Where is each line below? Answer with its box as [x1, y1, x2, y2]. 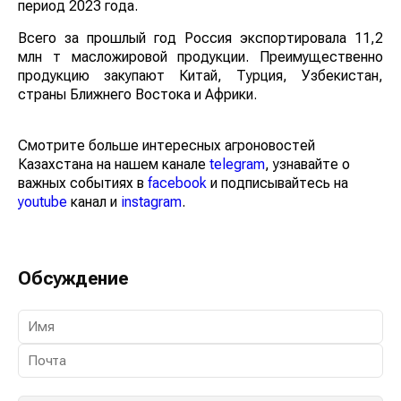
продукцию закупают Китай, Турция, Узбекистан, [18, 67, 383, 85]
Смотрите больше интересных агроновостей [18, 137, 315, 155]
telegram [209, 156, 265, 174]
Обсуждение [18, 268, 129, 290]
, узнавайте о [265, 156, 350, 174]
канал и [67, 193, 121, 211]
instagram [121, 193, 182, 211]
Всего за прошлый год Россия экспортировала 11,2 [18, 30, 383, 47]
